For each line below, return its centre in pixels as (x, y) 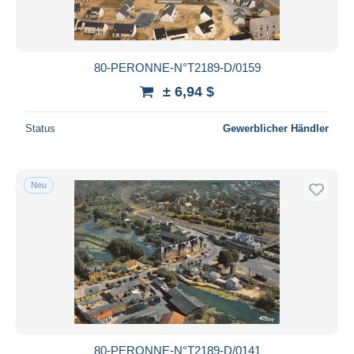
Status (40, 128)
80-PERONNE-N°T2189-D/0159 (177, 67)
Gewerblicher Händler (276, 128)
